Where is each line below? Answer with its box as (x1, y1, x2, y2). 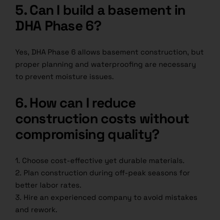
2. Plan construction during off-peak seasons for (15, 168, 191, 178)
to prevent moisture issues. (15, 72, 114, 82)
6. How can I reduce (15, 94, 136, 112)
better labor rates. (15, 180, 82, 190)
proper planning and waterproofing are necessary (15, 59, 196, 69)
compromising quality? (15, 125, 160, 143)
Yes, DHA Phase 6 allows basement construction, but (15, 47, 204, 57)
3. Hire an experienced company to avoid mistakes (15, 192, 198, 202)
